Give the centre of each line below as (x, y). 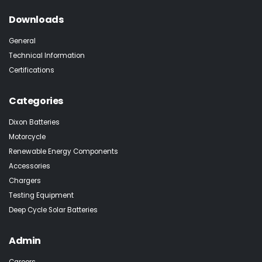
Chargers (25, 180)
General (22, 41)
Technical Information (47, 55)
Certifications (32, 70)
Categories (36, 101)
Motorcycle (27, 137)
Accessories (30, 166)
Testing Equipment (41, 195)
